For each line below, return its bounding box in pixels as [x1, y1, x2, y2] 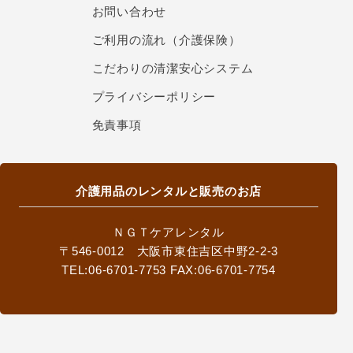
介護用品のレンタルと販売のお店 [75, 184, 262, 198]
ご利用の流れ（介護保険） [91, 33, 241, 46]
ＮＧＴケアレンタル [113, 225, 225, 239]
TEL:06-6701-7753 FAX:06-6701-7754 [61, 263, 276, 277]
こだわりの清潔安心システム [91, 61, 254, 75]
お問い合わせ [91, 5, 167, 18]
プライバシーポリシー [91, 90, 217, 103]
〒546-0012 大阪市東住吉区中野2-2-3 [59, 244, 278, 258]
